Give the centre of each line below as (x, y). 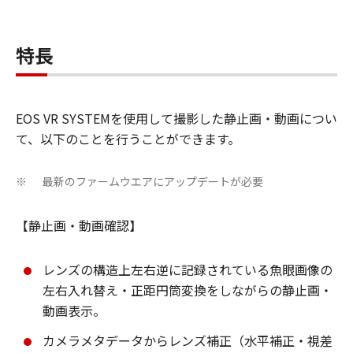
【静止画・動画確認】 (79, 226)
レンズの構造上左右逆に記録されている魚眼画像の (188, 270)
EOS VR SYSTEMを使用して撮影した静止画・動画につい (176, 119)
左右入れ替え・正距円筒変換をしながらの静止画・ (188, 290)
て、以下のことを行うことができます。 (128, 139)
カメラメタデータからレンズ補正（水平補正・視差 (188, 341)
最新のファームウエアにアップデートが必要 (153, 182)
